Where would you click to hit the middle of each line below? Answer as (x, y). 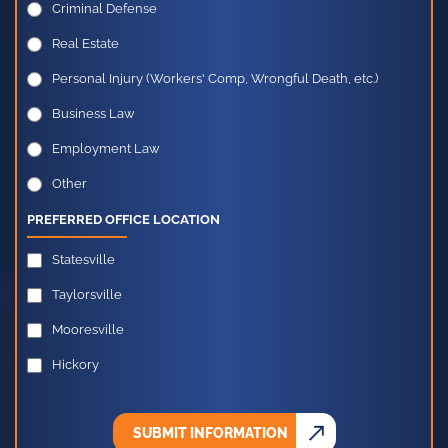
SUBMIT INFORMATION (210, 437)
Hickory (75, 369)
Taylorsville (87, 299)
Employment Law (106, 153)
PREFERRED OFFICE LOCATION (123, 224)
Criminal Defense (104, 13)
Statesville (83, 264)
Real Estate (85, 48)
